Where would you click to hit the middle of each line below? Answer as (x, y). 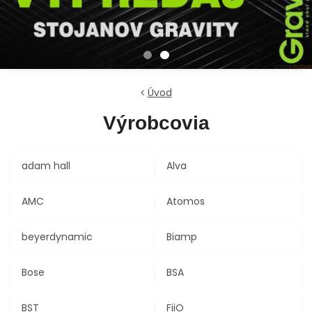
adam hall (46, 166)
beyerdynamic (57, 237)
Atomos (186, 201)
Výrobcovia (156, 123)
